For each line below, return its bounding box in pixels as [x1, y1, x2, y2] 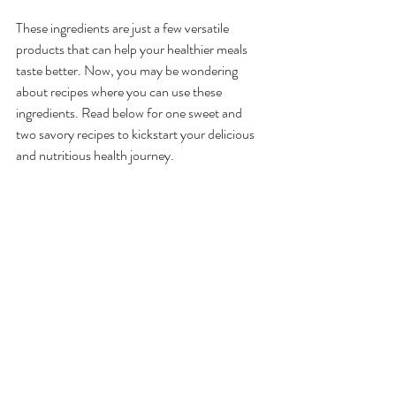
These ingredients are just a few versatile [16, 18, 232, 38]
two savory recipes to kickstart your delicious [16, 124, 257, 144]
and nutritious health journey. [16, 145, 174, 165]
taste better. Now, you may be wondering [16, 60, 240, 80]
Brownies [16, 264, 85, 287]
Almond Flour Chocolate [16, 240, 209, 263]
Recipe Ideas [16, 189, 132, 217]
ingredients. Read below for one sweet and [16, 103, 245, 123]
